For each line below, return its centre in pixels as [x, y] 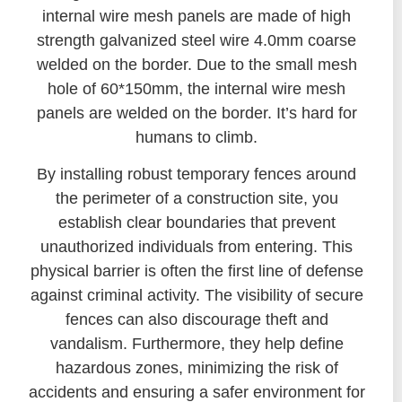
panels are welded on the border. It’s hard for [197, 114]
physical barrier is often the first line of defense [197, 271]
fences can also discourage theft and [197, 320]
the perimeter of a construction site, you [197, 199]
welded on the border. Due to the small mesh [197, 65]
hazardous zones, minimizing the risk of [197, 368]
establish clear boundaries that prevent [197, 223]
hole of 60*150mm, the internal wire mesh [197, 89]
